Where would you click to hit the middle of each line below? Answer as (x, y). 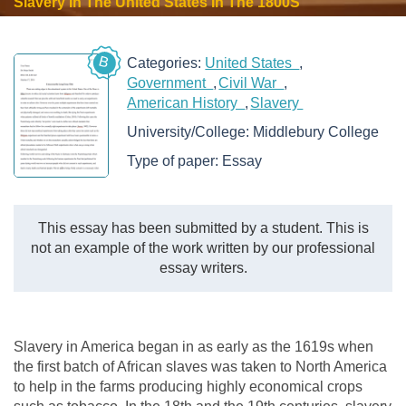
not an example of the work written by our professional (203, 247)
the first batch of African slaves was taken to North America (200, 366)
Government (170, 83)
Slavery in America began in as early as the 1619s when (193, 346)
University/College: (190, 132)
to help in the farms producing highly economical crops (188, 386)
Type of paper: (175, 161)
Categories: (166, 63)
